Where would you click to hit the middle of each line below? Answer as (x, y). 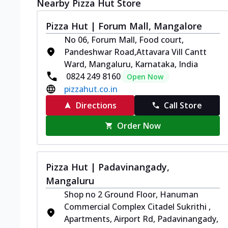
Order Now (139, 125)
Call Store (183, 105)
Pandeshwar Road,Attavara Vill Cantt (135, 52)
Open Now (145, 76)
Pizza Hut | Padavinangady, (108, 167)
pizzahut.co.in (91, 89)
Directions (96, 105)
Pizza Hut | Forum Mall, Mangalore (124, 26)
